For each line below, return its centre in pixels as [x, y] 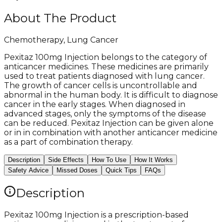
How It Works [154, 160]
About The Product [60, 18]
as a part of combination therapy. [68, 142]
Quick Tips [121, 170]
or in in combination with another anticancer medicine [111, 132]
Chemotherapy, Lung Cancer [61, 40]
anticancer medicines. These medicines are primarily [106, 66]
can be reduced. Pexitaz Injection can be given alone [109, 123]
